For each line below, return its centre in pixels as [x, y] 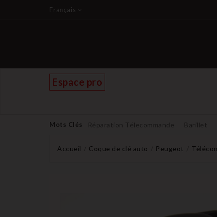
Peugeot [170, 148]
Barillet [196, 125]
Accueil [69, 148]
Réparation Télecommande [131, 125]
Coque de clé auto [118, 148]
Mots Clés [66, 124]
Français [63, 10]
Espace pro [77, 82]
